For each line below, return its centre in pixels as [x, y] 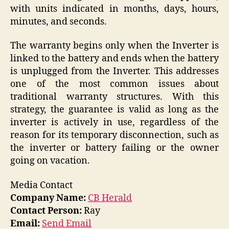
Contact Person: [46, 211]
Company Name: [48, 198]
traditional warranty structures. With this [114, 97]
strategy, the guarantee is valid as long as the [114, 110]
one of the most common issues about [114, 84]
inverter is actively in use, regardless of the [114, 123]
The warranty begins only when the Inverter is [114, 46]
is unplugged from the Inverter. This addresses [114, 72]
